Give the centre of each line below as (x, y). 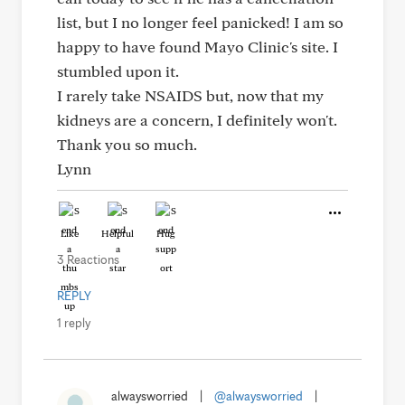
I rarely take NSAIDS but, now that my (190, 95)
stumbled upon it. (118, 71)
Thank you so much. (127, 144)
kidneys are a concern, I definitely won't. (197, 120)
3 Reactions (88, 259)
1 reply (74, 323)
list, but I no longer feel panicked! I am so (200, 22)
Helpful (118, 233)
